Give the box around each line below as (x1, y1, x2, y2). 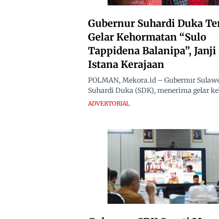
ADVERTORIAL (88, 99, 130, 107)
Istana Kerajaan (88, 58, 164, 70)
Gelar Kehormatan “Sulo (88, 30, 206, 43)
